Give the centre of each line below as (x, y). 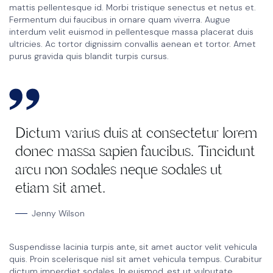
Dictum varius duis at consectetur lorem (136, 133)
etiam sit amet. (60, 188)
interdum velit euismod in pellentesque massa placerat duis (131, 32)
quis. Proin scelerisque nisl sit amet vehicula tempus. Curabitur (136, 259)
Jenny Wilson (58, 214)
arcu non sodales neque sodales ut (119, 170)
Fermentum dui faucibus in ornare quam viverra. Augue (120, 20)
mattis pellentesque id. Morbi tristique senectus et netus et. (133, 8)
